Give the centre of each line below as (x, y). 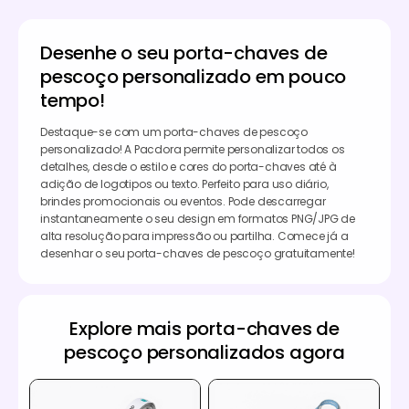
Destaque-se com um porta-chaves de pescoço (174, 131)
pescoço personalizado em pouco (194, 76)
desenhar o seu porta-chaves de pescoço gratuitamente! (198, 253)
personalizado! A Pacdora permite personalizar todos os (193, 149)
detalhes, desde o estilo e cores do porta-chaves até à (189, 166)
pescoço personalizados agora (204, 352)
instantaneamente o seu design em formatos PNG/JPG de (198, 218)
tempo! (73, 100)
